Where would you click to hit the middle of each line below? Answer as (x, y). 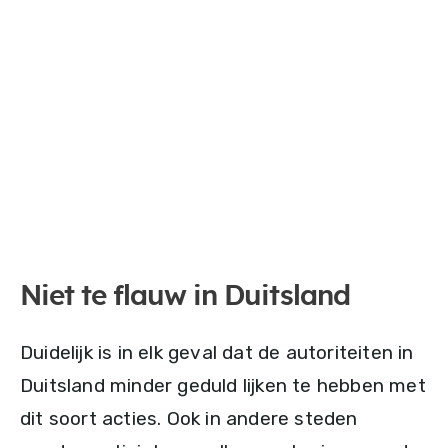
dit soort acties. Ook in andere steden (189, 418)
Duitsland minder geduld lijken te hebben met (223, 385)
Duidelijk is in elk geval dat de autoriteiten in (217, 352)
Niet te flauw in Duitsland (185, 296)
